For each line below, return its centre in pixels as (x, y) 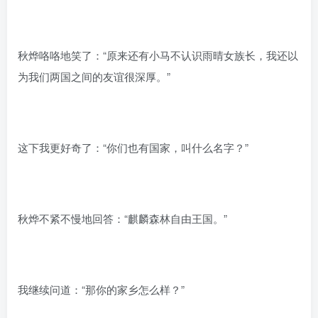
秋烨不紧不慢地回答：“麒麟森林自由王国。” (122, 218)
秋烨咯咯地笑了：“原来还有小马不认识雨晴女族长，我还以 (158, 55)
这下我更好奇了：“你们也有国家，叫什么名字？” (133, 147)
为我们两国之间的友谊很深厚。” (94, 76)
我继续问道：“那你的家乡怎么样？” (101, 289)
